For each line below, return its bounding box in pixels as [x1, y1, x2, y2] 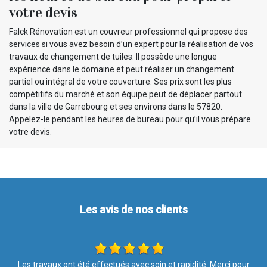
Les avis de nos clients [79, 203, 188, 216]
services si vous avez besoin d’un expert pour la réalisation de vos [9, 39, 253, 49]
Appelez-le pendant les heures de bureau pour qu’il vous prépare [9, 114, 251, 125]
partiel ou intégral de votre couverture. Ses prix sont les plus [9, 77, 232, 87]
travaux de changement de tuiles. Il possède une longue [9, 52, 217, 62]
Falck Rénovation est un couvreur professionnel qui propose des [9, 27, 248, 37]
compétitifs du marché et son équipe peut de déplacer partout [9, 89, 242, 100]
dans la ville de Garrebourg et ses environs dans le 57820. [9, 102, 222, 112]
